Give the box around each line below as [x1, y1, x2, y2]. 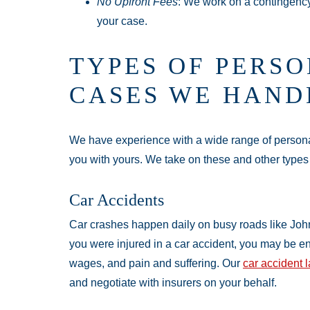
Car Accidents [69, 191, 164, 210]
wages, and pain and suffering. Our [69, 257, 243, 270]
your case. [97, 15, 147, 28]
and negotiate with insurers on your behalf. [69, 277, 277, 289]
